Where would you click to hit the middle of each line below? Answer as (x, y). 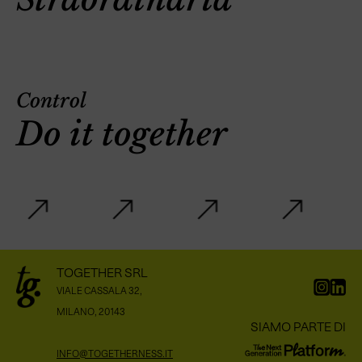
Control (51, 101)
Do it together (122, 134)
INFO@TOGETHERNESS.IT (115, 354)
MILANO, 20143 (91, 312)
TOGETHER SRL (102, 273)
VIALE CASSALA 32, (99, 291)
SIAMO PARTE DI (298, 326)
